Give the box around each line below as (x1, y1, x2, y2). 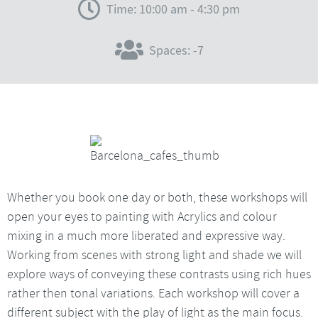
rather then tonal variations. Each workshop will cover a (7, 285, 300, 301)
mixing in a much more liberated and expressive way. (7, 227, 285, 243)
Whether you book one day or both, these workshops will (7, 189, 307, 205)
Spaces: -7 (148, 43, 204, 60)
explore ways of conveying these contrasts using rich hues (7, 265, 311, 282)
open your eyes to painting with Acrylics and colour (7, 208, 277, 224)
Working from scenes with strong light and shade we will (7, 246, 302, 263)
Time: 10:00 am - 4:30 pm (106, 1, 240, 18)
